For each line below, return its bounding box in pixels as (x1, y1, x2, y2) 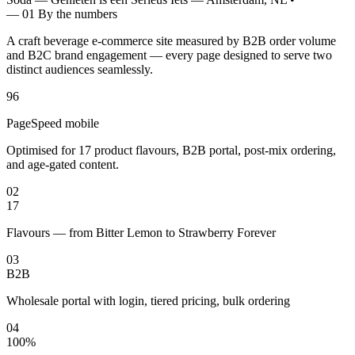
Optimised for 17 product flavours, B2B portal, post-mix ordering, (6, 143, 336, 157)
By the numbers (38, 6, 117, 21)
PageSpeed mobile (6, 116, 99, 130)
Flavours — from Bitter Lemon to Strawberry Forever (6, 225, 276, 239)
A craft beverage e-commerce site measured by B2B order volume (6, 33, 336, 48)
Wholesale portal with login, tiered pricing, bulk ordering (6, 293, 290, 307)
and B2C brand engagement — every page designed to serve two (6, 48, 332, 62)
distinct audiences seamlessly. (6, 62, 153, 76)
